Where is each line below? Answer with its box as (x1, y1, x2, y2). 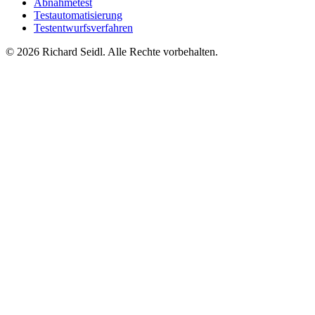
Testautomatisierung (34, 9, 122, 22)
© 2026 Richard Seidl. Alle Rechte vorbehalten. (6, 46, 218, 58)
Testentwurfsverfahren (34, 22, 133, 34)
